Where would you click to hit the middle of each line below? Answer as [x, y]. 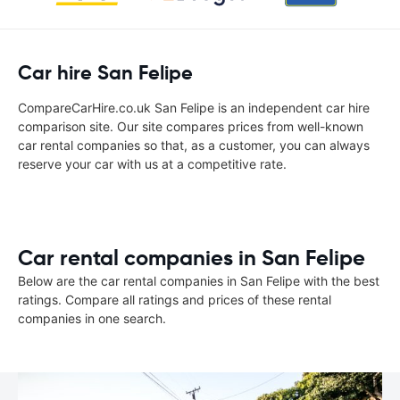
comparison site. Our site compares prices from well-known [191, 126]
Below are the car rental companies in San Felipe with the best [199, 281]
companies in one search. [92, 318]
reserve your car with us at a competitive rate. [152, 164]
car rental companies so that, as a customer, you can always [194, 145]
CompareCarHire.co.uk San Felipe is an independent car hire [194, 108]
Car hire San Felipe [105, 73]
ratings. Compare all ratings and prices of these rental [175, 300]
